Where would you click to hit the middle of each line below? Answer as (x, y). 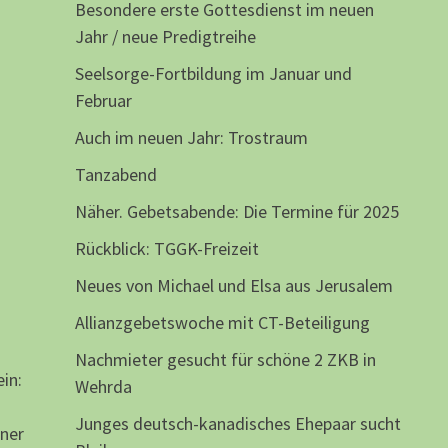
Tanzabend (115, 175)
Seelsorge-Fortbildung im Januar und (213, 74)
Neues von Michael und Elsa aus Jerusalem (233, 286)
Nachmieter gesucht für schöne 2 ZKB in (225, 360)
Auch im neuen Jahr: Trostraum (191, 138)
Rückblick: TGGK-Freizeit (166, 249)
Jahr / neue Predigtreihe (165, 37)
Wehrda (103, 387)
